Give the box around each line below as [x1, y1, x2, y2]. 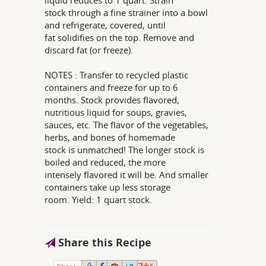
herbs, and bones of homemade [45, 131, 176, 143]
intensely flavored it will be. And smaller [45, 169, 209, 180]
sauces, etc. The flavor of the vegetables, [45, 119, 209, 131]
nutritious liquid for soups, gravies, [45, 106, 188, 118]
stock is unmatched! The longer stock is [45, 144, 205, 156]
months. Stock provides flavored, [45, 94, 180, 106]
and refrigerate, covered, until [45, 19, 166, 31]
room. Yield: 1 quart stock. [45, 194, 153, 205]
